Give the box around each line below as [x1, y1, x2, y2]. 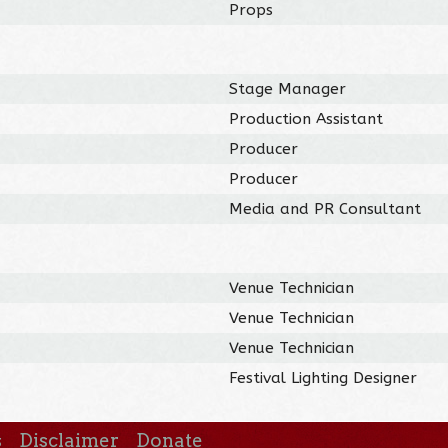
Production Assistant [229, 109, 384, 128]
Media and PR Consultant [229, 199, 422, 218]
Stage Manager [229, 79, 347, 98]
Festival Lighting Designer [229, 368, 418, 387]
